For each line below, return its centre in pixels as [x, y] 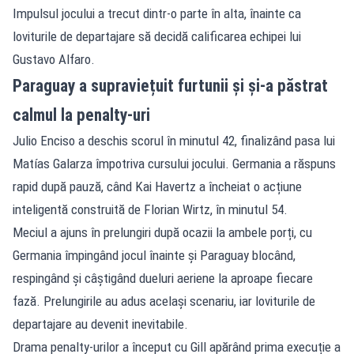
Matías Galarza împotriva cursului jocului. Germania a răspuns [174, 163]
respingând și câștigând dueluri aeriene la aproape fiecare [163, 278]
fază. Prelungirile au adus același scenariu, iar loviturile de [164, 301]
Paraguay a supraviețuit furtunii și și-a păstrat [170, 85]
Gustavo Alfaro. [54, 59]
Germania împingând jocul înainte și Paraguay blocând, [154, 255]
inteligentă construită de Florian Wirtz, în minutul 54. [150, 209]
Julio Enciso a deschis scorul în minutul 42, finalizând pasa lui [174, 140]
